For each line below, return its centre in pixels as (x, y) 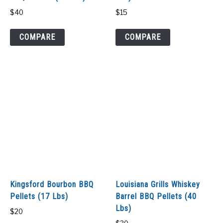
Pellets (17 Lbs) (39, 197)
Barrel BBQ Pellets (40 (156, 197)
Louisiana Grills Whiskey (158, 185)
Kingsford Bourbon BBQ (52, 185)
